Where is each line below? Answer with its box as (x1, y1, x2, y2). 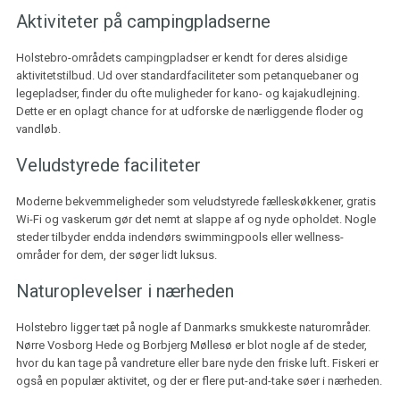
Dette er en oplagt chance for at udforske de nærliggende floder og (15, 104, 363, 118)
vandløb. (15, 122, 61, 136)
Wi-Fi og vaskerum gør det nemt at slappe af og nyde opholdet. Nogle (15, 212, 376, 226)
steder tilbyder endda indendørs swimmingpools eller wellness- (15, 230, 344, 244)
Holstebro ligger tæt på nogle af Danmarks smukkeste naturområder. (15, 321, 371, 334)
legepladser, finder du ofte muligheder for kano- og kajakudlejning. (15, 87, 360, 100)
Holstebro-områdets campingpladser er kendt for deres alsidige (15, 51, 347, 64)
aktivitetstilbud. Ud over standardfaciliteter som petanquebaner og (15, 69, 359, 82)
